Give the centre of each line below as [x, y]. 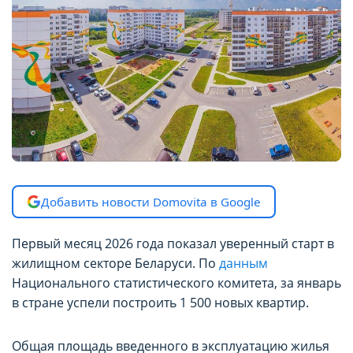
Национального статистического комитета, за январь [176, 282]
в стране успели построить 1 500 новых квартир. [160, 302]
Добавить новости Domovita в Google [150, 201]
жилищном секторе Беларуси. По [115, 263]
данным [243, 263]
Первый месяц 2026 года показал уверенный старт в [173, 243]
